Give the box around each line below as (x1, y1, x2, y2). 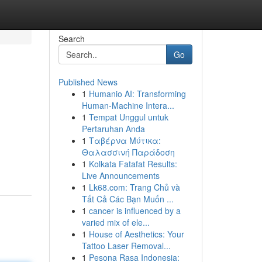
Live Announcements (81, 170, 160, 181)
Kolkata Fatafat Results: (88, 158, 177, 170)
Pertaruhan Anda (81, 123, 145, 135)
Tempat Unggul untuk (88, 111, 168, 123)
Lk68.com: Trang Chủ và (88, 181, 180, 193)
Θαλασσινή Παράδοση (81, 146, 175, 158)
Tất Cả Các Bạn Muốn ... (81, 193, 174, 205)
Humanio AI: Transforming (88, 88, 186, 99)
